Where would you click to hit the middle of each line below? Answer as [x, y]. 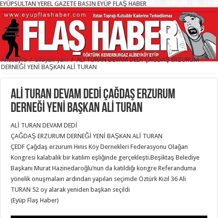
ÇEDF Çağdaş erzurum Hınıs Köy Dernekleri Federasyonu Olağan [100, 147]
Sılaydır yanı [52, 60]
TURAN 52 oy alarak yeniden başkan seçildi [71, 190]
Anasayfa [14, 60]
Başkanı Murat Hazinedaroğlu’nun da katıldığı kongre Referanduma [104, 168]
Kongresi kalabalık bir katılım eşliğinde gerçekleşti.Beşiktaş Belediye [105, 158]
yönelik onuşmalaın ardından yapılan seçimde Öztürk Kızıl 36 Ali [99, 179]
